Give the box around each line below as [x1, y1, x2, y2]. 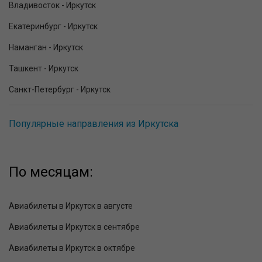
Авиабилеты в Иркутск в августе [9, 201, 133, 211]
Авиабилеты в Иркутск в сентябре [9, 222, 140, 232]
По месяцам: [9, 164, 93, 181]
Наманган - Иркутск [9, 43, 83, 53]
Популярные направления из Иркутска [9, 118, 178, 130]
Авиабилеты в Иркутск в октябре [9, 243, 135, 253]
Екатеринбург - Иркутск [9, 22, 98, 32]
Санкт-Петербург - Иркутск [9, 85, 111, 95]
